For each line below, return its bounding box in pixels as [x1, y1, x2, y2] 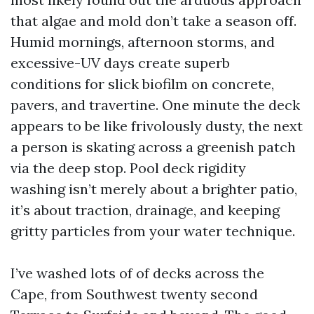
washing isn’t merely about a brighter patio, [11, 180, 297, 198]
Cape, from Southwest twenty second [11, 285, 258, 303]
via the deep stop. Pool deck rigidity [11, 159, 246, 177]
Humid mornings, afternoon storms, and [11, 33, 275, 50]
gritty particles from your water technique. [11, 222, 295, 240]
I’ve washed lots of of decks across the [11, 264, 264, 282]
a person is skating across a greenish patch [11, 138, 296, 156]
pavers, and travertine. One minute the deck [11, 96, 300, 114]
